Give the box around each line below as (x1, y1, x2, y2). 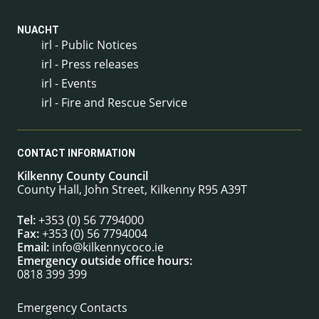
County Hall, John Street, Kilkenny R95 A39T (17, 182, 247, 198)
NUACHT (17, 24, 59, 36)
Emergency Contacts (17, 300, 127, 316)
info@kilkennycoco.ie (52, 239, 164, 256)
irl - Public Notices (41, 36, 137, 53)
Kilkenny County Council (17, 168, 148, 184)
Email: (17, 239, 49, 256)
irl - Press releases (41, 56, 139, 72)
